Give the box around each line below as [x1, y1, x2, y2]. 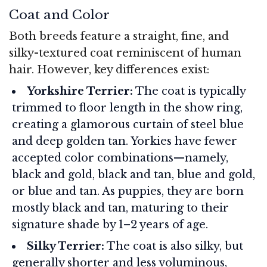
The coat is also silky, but [104, 239, 243, 253]
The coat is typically [133, 84, 246, 98]
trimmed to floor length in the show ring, [12, 101, 243, 114]
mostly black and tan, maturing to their [12, 201, 229, 215]
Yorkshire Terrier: [27, 84, 133, 98]
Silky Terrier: [27, 239, 104, 253]
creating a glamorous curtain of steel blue [12, 117, 244, 131]
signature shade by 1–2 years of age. [12, 218, 208, 231]
